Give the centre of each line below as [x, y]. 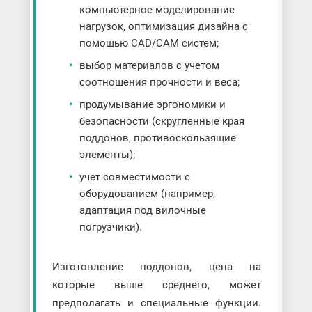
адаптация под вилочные [142, 210]
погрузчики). [110, 227]
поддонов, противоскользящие [157, 138]
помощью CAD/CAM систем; [149, 43]
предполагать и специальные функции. [157, 303]
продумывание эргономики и [152, 104]
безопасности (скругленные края [162, 121]
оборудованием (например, [147, 193]
